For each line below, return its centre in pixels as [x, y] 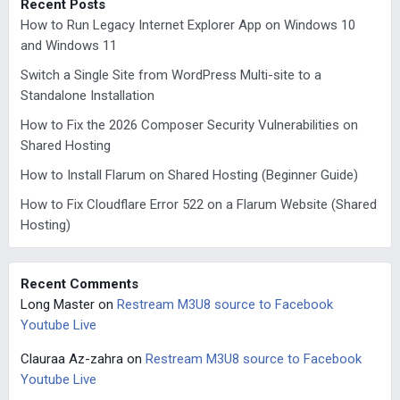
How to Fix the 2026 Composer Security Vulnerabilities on [189, 125]
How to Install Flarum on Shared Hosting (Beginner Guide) [189, 175]
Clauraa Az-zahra [71, 359]
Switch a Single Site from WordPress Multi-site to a [171, 75]
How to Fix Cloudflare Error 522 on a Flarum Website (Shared [198, 204]
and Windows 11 [68, 46]
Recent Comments [79, 284]
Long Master [57, 304]
